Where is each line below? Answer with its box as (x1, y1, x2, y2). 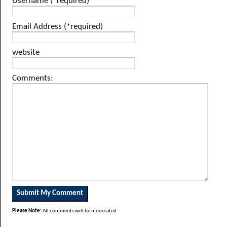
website (12, 48, 40, 57)
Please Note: (12, 208, 42, 214)
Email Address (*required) (12, 22, 103, 31)
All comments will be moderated (42, 208, 117, 214)
